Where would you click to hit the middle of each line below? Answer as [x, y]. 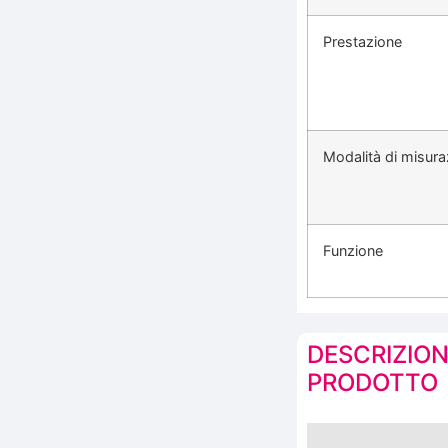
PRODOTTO [372, 382]
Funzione [353, 250]
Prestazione [362, 41]
